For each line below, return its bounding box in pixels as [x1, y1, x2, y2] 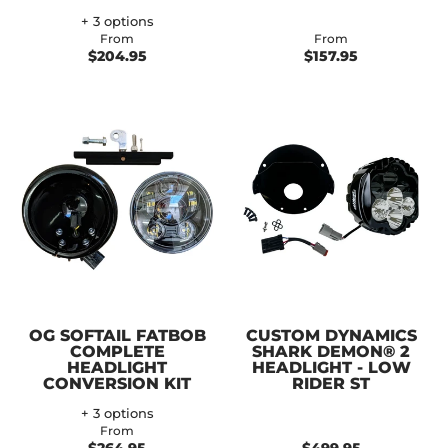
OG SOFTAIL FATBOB [28, 325, 206, 345]
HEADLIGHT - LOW [251, 357, 411, 377]
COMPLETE [69, 341, 165, 361]
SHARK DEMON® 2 [252, 341, 410, 361]
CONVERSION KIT [43, 373, 191, 393]
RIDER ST [292, 373, 370, 393]
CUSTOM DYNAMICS [245, 325, 417, 345]
